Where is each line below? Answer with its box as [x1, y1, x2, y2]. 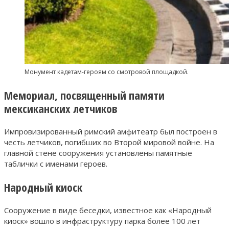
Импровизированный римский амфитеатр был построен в [4, 126, 217, 136]
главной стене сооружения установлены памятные [4, 147, 192, 158]
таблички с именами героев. [4, 158, 107, 169]
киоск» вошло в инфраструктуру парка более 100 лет [4, 215, 200, 226]
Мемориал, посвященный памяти [4, 87, 165, 103]
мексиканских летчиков [4, 100, 117, 116]
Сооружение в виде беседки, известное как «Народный [4, 204, 212, 215]
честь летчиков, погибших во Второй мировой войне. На [4, 136, 214, 147]
